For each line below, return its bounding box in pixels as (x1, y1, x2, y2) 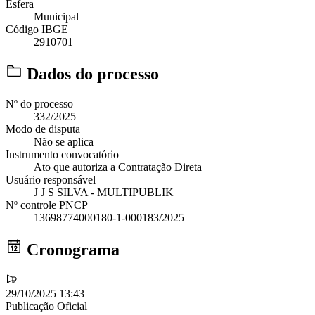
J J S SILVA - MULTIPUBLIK (34, 186, 174, 198)
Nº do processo (6, 97, 73, 110)
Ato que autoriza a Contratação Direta (34, 160, 202, 173)
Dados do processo (22, 64, 159, 83)
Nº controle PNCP (6, 198, 88, 211)
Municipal (34, 11, 79, 23)
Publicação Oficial (6, 300, 87, 312)
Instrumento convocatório (6, 148, 119, 160)
